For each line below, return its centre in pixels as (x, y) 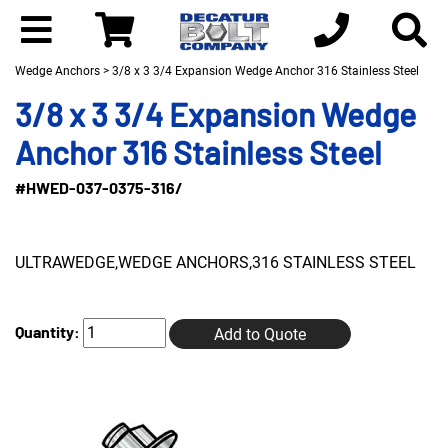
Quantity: (49, 332)
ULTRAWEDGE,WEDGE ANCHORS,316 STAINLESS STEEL (215, 262)
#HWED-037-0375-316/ (99, 187)
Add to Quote (260, 334)
